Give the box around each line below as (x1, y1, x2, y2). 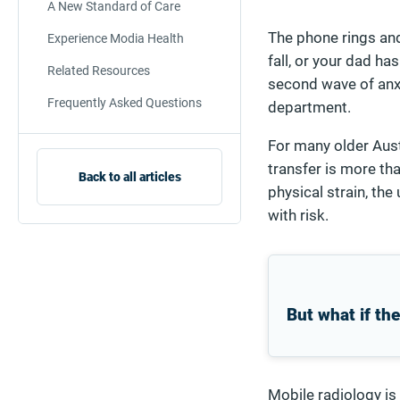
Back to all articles (78, 170, 181, 184)
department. (268, 99, 351, 116)
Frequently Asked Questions (47, 96, 202, 110)
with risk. (268, 207, 329, 224)
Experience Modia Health (47, 31, 184, 46)
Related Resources (47, 63, 150, 78)
